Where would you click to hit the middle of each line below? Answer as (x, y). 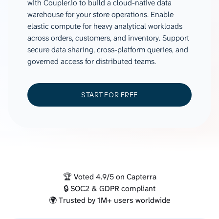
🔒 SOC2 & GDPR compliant (109, 188)
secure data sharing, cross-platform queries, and (108, 50)
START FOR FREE (109, 95)
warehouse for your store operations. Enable (100, 14)
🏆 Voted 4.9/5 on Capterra (109, 177)
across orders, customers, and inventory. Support (108, 38)
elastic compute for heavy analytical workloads (105, 26)
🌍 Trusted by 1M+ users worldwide (109, 200)
